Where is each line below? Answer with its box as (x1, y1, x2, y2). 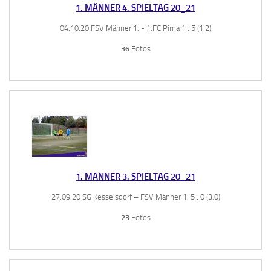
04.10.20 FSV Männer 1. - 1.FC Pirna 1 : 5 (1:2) (60, 23, 211, 33)
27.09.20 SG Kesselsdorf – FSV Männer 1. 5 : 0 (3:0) (51, 192, 220, 201)
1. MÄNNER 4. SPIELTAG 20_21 (76, 2, 195, 13)
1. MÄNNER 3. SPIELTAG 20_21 (76, 171, 195, 182)
